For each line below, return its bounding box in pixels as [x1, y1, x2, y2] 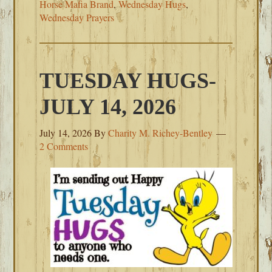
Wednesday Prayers [39, 11, 115, 24]
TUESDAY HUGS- [39, 69, 217, 93]
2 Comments [39, 140, 89, 152]
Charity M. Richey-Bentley [108, 126, 213, 139]
